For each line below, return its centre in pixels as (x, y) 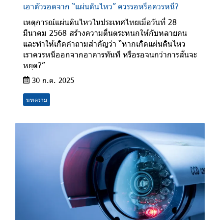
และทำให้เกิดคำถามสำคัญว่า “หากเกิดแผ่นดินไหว (104, 43)
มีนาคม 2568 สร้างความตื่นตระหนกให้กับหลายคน (105, 32)
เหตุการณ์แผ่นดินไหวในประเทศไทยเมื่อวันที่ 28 (100, 22)
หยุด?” (34, 65)
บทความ (37, 99)
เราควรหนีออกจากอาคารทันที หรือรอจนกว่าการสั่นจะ (110, 54)
